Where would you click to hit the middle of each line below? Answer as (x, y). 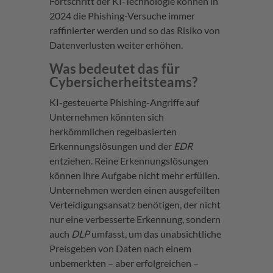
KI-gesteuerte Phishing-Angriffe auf (124, 102)
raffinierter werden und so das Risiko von (134, 30)
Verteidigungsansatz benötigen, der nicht (135, 205)
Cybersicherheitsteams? (123, 82)
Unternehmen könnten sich (106, 117)
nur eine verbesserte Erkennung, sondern (135, 219)
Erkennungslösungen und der (111, 146)
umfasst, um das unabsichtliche (155, 234)
